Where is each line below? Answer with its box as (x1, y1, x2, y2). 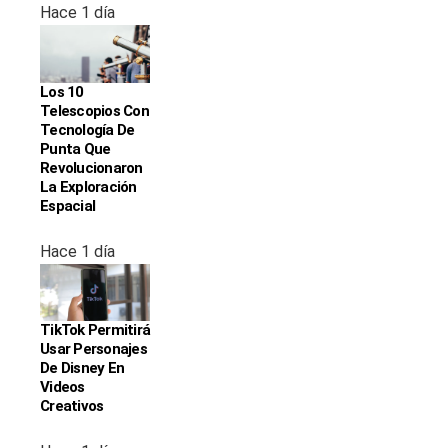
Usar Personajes (40, 340, 147, 359)
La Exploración (40, 178, 137, 197)
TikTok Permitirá (40, 321, 150, 340)
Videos (40, 378, 85, 397)
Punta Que (40, 140, 111, 159)
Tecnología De (40, 121, 135, 140)
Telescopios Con (40, 102, 149, 121)
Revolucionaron (40, 159, 143, 178)
